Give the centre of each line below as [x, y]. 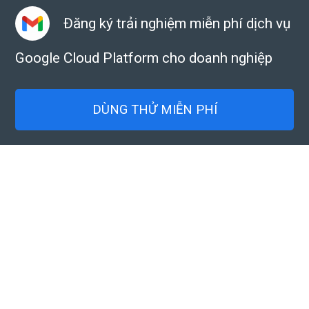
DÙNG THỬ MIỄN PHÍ [154, 110]
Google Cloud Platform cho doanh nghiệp [144, 58]
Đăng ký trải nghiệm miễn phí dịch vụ [177, 23]
